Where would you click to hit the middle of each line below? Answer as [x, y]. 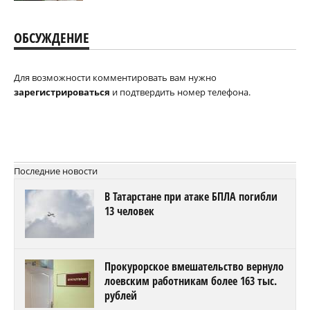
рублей [121, 295]
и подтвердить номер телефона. [180, 92]
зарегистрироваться [62, 92]
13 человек [129, 211]
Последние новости [56, 171]
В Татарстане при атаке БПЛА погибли [191, 196]
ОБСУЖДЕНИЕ [52, 37]
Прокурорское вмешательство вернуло [194, 266]
